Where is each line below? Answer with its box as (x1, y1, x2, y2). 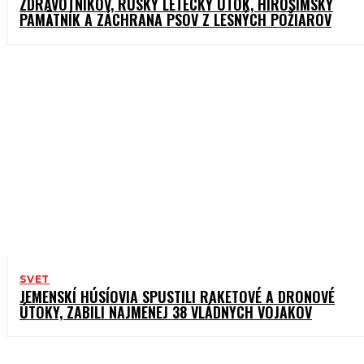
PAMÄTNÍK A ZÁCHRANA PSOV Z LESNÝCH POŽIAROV (19, 9, 331, 31)
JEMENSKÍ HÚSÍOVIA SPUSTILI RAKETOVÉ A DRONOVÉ (19, 286, 335, 308)
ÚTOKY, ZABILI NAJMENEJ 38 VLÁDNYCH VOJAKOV (19, 301, 312, 323)
